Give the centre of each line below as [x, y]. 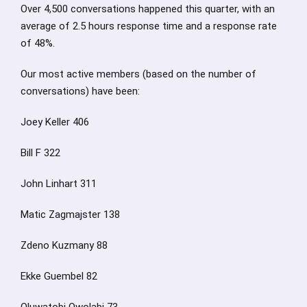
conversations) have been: [80, 91]
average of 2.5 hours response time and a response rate [149, 26]
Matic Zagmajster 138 [70, 214]
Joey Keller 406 [55, 122]
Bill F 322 [40, 152]
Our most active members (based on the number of [138, 74]
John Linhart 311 [59, 183]
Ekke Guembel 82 [59, 276]
